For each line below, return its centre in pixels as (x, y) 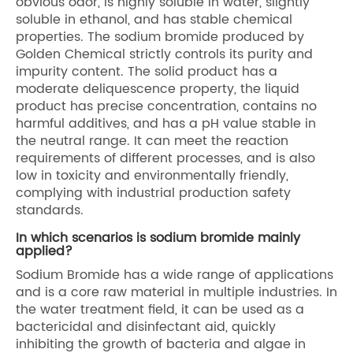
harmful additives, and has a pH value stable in (166, 123)
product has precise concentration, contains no (166, 106)
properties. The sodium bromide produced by (160, 37)
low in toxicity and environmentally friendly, (152, 175)
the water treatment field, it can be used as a (160, 309)
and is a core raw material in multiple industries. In (176, 292)
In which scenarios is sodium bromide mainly (158, 238)
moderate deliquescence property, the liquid (158, 89)
